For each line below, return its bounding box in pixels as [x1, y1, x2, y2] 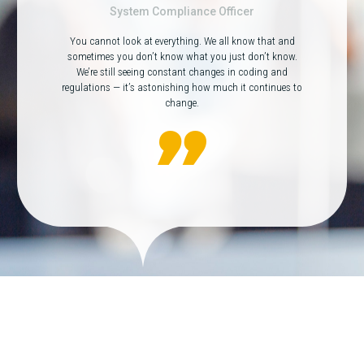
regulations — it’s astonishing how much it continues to [62, 81, 302, 94]
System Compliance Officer [110, 5, 254, 19]
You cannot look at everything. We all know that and [69, 35, 295, 48]
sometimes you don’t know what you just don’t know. [67, 50, 297, 63]
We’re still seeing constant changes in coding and [76, 66, 288, 79]
